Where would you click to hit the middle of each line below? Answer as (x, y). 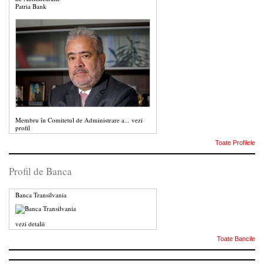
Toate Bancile (236, 238)
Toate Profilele (235, 142)
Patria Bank (31, 6)
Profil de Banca (40, 171)
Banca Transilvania (41, 194)
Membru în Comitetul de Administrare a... (72, 120)
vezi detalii (30, 223)
